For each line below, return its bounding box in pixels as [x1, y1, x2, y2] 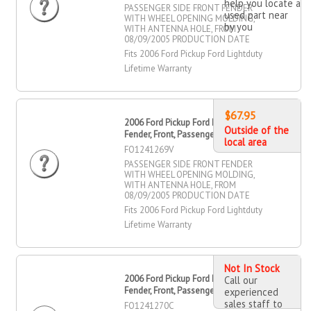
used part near [224, 8, 288, 22]
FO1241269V [124, 143, 174, 155]
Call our [224, 273, 258, 287]
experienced [224, 285, 278, 299]
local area [224, 135, 267, 149]
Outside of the [224, 123, 289, 137]
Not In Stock [224, 261, 280, 275]
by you [224, 19, 253, 33]
